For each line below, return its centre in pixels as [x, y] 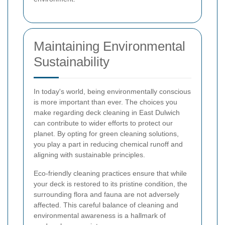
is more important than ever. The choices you [105, 102]
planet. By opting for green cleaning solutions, [106, 134]
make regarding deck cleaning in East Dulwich [107, 113]
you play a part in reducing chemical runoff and [108, 144]
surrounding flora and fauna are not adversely [106, 195]
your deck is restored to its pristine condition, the [110, 184]
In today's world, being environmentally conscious [112, 92]
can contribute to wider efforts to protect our [103, 123]
